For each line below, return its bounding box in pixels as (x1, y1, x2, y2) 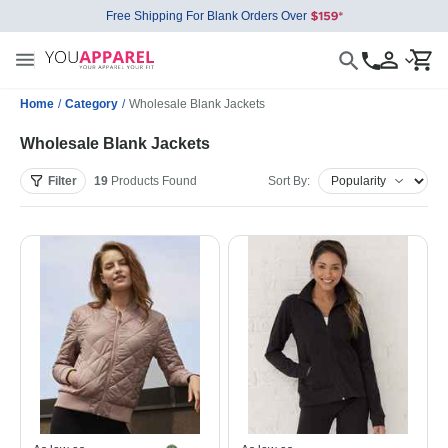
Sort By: (268, 174, 310, 188)
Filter (48, 174, 77, 188)
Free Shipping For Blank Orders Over (105, 9, 307, 23)
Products (108, 174, 162, 188)
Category (65, 97, 118, 111)
